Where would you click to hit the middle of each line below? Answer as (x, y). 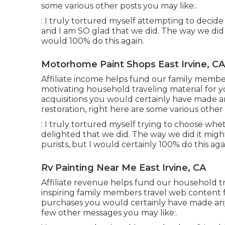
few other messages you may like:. (109, 212)
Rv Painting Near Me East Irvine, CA (124, 167)
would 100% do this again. (93, 41)
